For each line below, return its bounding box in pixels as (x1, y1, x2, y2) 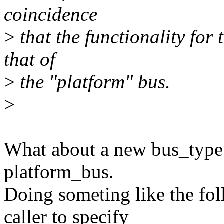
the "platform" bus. (15, 71, 170, 93)
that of (4, 48, 55, 70)
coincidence (4, 3, 97, 25)
